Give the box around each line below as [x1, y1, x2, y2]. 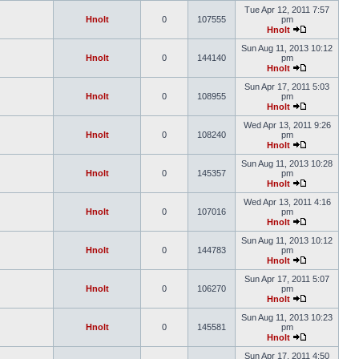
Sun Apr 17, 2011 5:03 [244, 82, 329, 91]
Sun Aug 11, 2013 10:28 [241, 159, 333, 168]
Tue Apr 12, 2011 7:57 [244, 5, 329, 14]
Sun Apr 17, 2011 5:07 [244, 274, 329, 284]
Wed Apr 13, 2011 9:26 [243, 120, 331, 130]
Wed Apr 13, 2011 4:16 [243, 197, 331, 207]
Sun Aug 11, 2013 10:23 [241, 313, 333, 322]
